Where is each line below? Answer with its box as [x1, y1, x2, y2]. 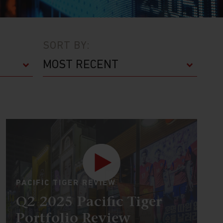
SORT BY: [43, 40, 90, 52]
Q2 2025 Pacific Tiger [15, 196, 162, 210]
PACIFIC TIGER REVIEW [15, 179, 116, 187]
